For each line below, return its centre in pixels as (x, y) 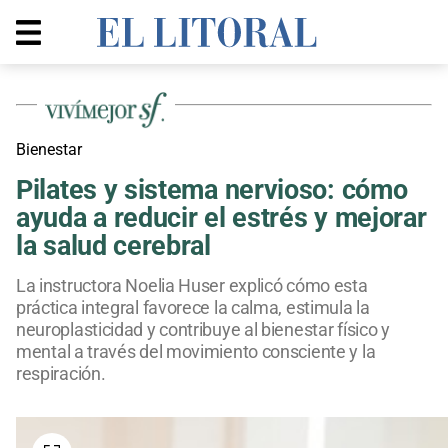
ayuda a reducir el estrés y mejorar (221, 217)
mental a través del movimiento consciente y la (196, 351)
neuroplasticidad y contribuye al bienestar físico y (203, 329)
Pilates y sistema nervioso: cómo (212, 189)
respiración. (61, 373)
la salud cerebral (113, 245)
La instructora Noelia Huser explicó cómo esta (192, 285)
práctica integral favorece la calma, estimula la (193, 307)
